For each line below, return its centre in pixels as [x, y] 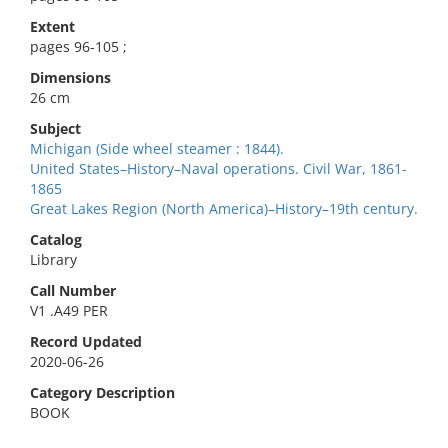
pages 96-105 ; [78, 46]
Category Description [102, 392]
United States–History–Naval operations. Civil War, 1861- [218, 168]
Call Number [73, 290]
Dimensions [70, 77]
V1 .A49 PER [69, 310]
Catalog [56, 239]
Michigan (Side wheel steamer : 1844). [157, 148]
